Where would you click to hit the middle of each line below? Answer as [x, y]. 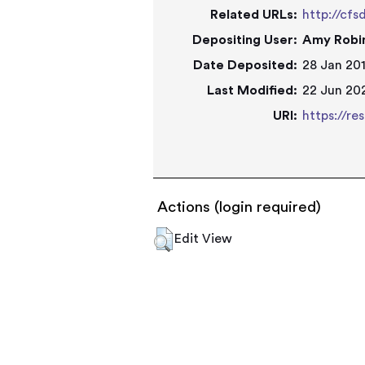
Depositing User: [245, 40]
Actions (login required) [240, 207]
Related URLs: [254, 15]
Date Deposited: [246, 65]
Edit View [204, 239]
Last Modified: [253, 90]
